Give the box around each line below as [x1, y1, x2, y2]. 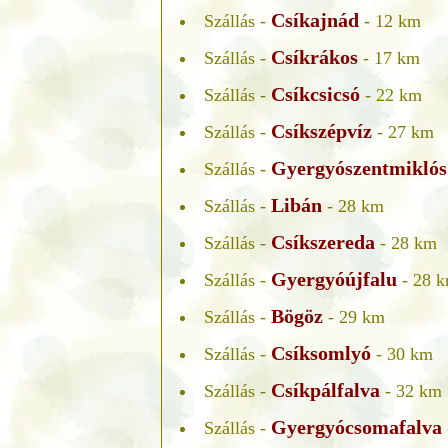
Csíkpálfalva [271, 378, 380, 401]
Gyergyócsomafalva [271, 415, 442, 438]
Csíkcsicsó [271, 82, 360, 105]
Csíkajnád [271, 8, 359, 31]
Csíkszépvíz [271, 119, 372, 142]
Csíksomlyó [271, 341, 371, 364]
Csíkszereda [271, 230, 375, 253]
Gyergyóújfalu [271, 267, 397, 290]
